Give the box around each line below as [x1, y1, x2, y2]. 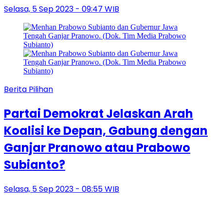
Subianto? [4, 157, 65, 173]
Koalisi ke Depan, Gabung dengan [4, 123, 208, 139]
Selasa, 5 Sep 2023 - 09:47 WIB [4, 3, 119, 15]
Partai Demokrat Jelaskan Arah [4, 106, 193, 122]
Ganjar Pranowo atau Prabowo [4, 140, 190, 156]
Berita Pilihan [4, 84, 53, 95]
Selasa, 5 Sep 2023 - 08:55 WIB [4, 183, 119, 195]
